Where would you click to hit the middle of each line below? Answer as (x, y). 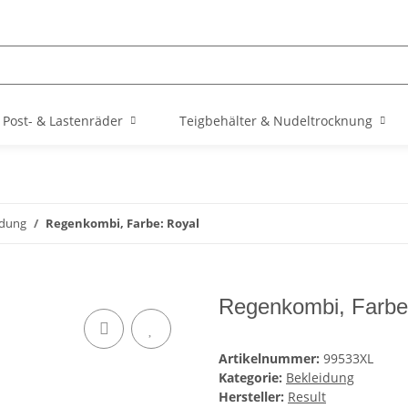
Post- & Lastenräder (62, 121)
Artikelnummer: (271, 359)
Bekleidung (320, 378)
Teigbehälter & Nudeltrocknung (275, 121)
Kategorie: (252, 378)
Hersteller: (251, 397)
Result (307, 397)
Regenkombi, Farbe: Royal (122, 223)
